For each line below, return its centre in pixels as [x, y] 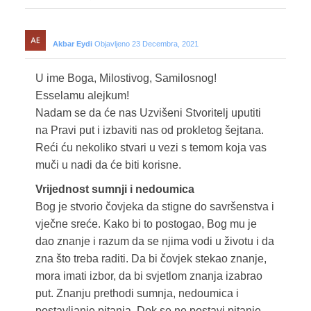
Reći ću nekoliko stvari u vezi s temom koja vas [151, 148]
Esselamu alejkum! [82, 96]
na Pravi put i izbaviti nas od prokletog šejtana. [149, 131]
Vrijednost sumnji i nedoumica [115, 190]
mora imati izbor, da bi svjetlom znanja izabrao [149, 276]
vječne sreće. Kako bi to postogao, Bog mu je [146, 224]
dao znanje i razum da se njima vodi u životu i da [154, 242]
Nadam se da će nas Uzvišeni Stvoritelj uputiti [148, 113]
